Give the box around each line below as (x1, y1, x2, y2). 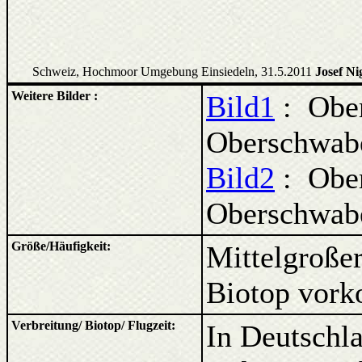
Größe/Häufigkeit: (11, 239, 111, 253)
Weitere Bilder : (11, 89, 98, 103)
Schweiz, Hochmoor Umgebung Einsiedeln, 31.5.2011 (32, 65, 315, 78)
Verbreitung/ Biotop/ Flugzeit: (11, 318, 175, 332)
